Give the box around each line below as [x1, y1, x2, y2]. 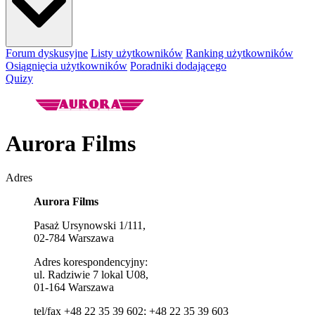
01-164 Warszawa [34, 281, 114, 294]
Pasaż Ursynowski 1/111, [34, 219, 146, 232]
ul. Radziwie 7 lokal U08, [34, 269, 148, 281]
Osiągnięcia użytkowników [6, 60, 127, 72]
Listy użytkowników [91, 47, 183, 60]
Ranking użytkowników [186, 47, 293, 60]
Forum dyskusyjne [6, 47, 88, 60]
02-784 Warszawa [34, 232, 114, 245]
